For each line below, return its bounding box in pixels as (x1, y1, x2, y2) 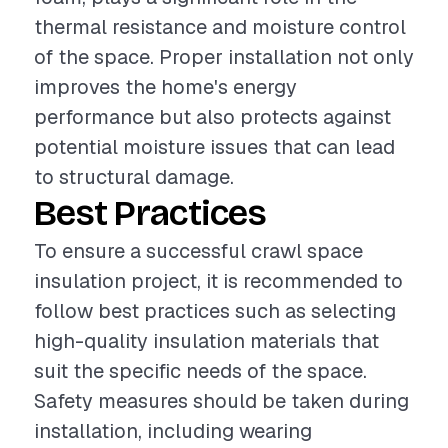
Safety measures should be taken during (34, 388, 409, 414)
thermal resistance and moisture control (34, 14, 406, 40)
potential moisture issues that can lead (34, 134, 395, 160)
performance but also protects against (34, 104, 391, 130)
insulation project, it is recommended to (34, 268, 403, 294)
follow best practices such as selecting (34, 298, 396, 324)
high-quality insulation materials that (34, 328, 379, 354)
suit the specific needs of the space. (34, 358, 367, 384)
